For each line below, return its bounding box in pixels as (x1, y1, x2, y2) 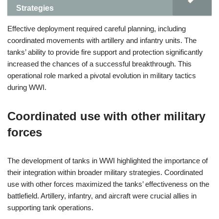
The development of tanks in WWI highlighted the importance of (7, 156, 208, 165)
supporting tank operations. (7, 203, 93, 212)
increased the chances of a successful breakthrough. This (7, 60, 192, 68)
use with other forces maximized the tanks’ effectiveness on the (7, 180, 209, 188)
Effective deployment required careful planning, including (7, 24, 186, 33)
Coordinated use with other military (7, 109, 205, 123)
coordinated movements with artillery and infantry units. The (7, 36, 197, 44)
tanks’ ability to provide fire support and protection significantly (7, 48, 203, 56)
